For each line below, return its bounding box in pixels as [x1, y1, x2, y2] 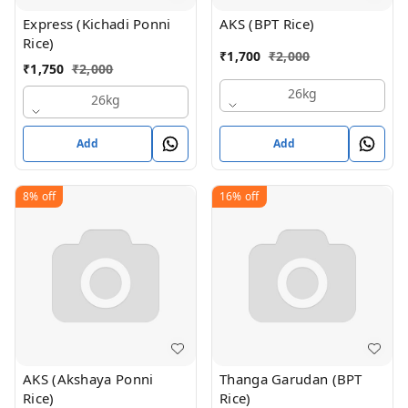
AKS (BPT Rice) [219, 15, 315, 33]
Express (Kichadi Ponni [23, 15, 171, 33]
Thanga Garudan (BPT [219, 370, 362, 388]
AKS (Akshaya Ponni [23, 370, 154, 388]
